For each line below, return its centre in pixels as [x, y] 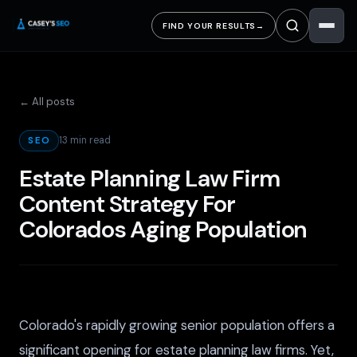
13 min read [85, 141]
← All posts [47, 102]
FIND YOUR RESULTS [209, 25]
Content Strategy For [127, 204]
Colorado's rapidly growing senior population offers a [177, 325]
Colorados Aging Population [163, 229]
